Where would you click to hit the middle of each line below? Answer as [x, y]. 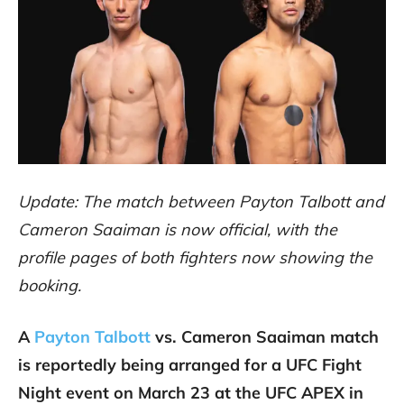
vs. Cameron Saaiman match [265, 337]
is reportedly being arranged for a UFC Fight [190, 365]
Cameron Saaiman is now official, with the [178, 230]
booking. [50, 286]
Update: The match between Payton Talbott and [201, 202]
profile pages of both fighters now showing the [195, 258]
